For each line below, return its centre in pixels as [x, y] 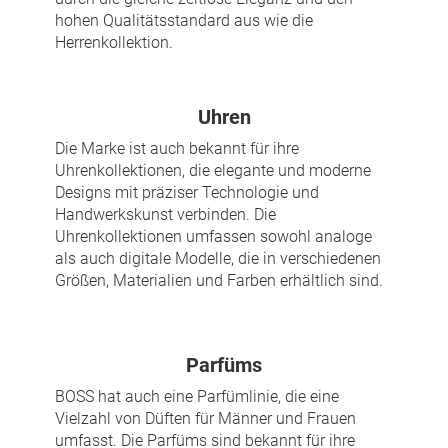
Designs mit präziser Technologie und [187, 193]
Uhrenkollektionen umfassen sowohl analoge [213, 237]
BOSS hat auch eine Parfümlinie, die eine [197, 397]
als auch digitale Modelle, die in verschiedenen [218, 259]
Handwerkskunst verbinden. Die [165, 215]
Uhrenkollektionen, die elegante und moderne [213, 171]
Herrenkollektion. [114, 43]
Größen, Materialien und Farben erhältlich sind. [219, 281]
